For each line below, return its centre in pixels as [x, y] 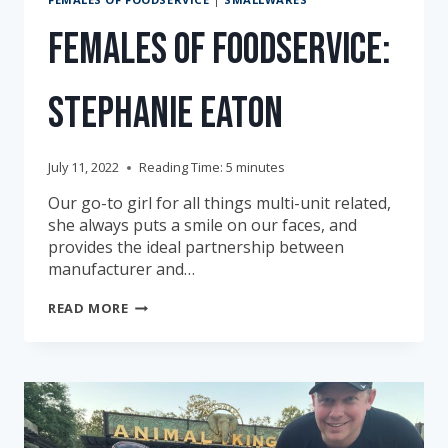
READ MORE [88, 308]
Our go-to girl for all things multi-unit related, [219, 203]
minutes [260, 167]
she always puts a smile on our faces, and [202, 225]
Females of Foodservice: [219, 50]
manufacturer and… [121, 269]
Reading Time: [181, 167]
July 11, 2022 [83, 167]
